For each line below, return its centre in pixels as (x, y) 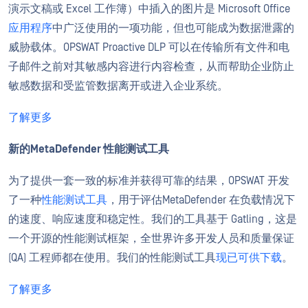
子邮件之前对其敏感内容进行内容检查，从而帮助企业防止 (151, 67)
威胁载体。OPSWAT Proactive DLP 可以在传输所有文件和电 (149, 47)
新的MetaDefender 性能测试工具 (89, 149)
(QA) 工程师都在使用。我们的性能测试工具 (112, 258)
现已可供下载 (249, 258)
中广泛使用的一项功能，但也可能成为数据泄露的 (173, 28)
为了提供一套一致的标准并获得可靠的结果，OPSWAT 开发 (149, 181)
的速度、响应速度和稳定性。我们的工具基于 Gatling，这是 (153, 219)
